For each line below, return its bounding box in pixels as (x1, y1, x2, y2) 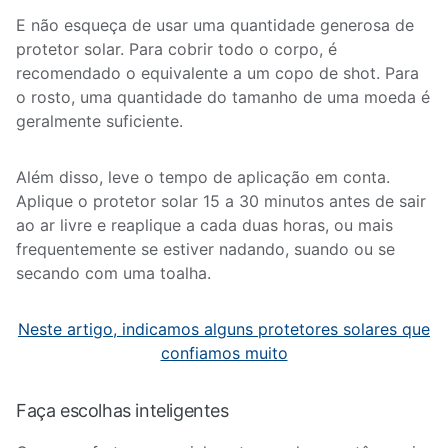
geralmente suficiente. (16, 111, 183, 131)
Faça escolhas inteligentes (16, 400, 229, 421)
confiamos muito (160, 343, 288, 363)
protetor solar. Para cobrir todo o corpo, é (16, 39, 337, 59)
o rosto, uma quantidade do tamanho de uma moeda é (16, 87, 430, 107)
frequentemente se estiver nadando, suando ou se (16, 239, 395, 259)
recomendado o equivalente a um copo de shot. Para (16, 63, 419, 83)
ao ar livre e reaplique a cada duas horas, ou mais (16, 215, 393, 235)
